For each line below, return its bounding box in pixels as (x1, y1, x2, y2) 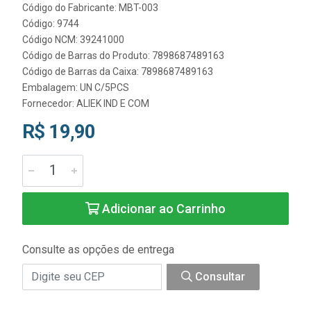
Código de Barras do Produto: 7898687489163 (22, 49, 224, 61)
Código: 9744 (22, 17, 79, 29)
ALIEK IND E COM (76, 97, 149, 109)
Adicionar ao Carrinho (99, 201, 226, 216)
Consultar (192, 269, 245, 283)
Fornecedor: (22, 97, 76, 109)
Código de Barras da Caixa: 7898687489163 (22, 65, 213, 77)
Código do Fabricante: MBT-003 (22, 1, 158, 13)
